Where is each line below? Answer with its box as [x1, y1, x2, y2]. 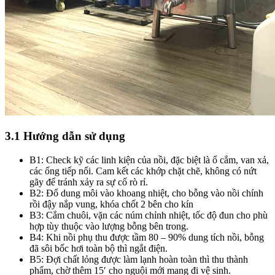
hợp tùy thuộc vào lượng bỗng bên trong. [29, 220, 188, 231]
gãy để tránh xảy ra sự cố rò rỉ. [29, 176, 148, 187]
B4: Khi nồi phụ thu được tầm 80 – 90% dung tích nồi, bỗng [29, 231, 264, 242]
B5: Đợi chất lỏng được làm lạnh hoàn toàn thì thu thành [29, 254, 248, 265]
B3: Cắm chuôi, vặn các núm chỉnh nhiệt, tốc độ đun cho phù [29, 209, 268, 220]
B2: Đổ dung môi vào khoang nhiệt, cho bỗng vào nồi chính [29, 187, 263, 198]
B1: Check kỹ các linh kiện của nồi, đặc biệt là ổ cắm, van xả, [29, 154, 269, 165]
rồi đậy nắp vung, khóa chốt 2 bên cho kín [29, 198, 193, 209]
